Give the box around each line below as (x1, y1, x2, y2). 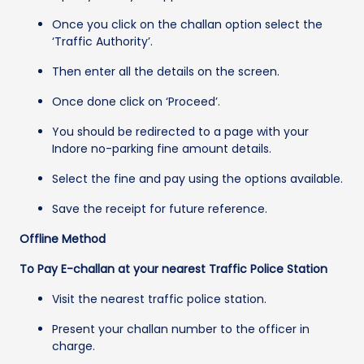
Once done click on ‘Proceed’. (52, 93, 220, 110)
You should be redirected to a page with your (52, 123, 309, 140)
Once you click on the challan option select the (52, 15, 323, 32)
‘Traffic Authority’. (52, 32, 153, 50)
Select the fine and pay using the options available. (52, 170, 343, 187)
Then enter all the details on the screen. (52, 63, 279, 80)
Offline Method (19, 230, 106, 247)
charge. (52, 337, 95, 354)
